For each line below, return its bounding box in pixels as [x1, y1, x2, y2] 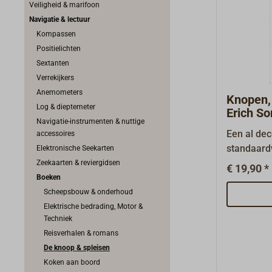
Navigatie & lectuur [29, 15, 90, 24]
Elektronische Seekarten [36, 144, 114, 152]
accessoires [36, 129, 75, 138]
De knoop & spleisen [44, 243, 110, 252]
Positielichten [36, 44, 81, 53]
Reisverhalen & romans [44, 229, 118, 237]
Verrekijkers [36, 73, 74, 82]
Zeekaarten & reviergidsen [36, 158, 120, 167]
